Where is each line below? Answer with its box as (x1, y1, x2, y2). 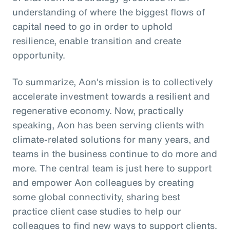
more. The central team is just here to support (12, 161, 212, 175)
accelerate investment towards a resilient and (12, 89, 210, 103)
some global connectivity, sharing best (12, 189, 180, 203)
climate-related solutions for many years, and (12, 132, 210, 146)
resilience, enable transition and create (12, 33, 181, 47)
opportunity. (12, 48, 65, 62)
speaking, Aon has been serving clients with (12, 118, 204, 131)
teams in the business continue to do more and (12, 146, 217, 160)
